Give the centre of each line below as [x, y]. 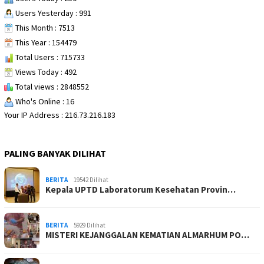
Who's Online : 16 [44, 101]
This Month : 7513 [44, 27]
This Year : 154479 [45, 42]
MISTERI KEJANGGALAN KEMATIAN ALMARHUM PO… [147, 235]
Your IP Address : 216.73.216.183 [60, 115]
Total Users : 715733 [49, 57]
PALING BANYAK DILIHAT [55, 153]
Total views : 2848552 [51, 86]
